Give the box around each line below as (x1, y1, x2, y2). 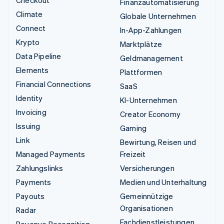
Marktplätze (120, 38, 162, 49)
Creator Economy (120, 108, 180, 119)
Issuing (16, 120, 40, 131)
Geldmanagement (120, 52, 183, 63)
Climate (16, 8, 43, 19)
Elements (16, 64, 49, 75)
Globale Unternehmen (120, 10, 196, 21)
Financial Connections (16, 78, 91, 89)
